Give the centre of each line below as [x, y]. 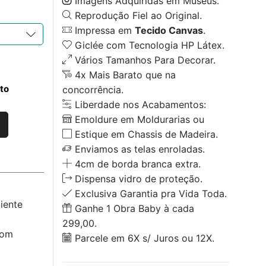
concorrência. [93, 89]
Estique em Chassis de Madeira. [145, 134]
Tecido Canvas [169, 30]
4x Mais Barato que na [123, 75]
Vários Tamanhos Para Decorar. [143, 60]
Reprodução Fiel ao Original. [137, 15]
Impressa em [103, 30]
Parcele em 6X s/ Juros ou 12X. [143, 238]
